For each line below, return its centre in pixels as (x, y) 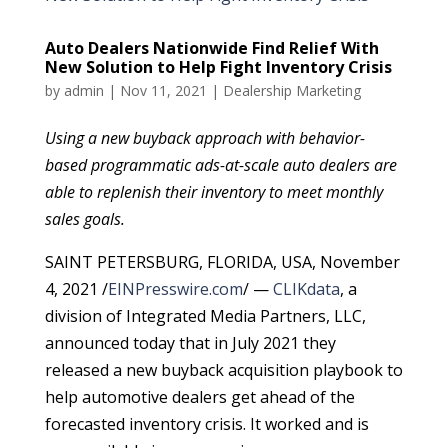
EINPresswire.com (175, 289)
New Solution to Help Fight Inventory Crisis (218, 67)
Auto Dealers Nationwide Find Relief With (211, 48)
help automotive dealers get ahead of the (199, 397)
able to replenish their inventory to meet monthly (213, 192)
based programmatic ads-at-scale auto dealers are (220, 165)
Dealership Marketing (291, 91)
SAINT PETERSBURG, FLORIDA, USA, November (222, 262)
